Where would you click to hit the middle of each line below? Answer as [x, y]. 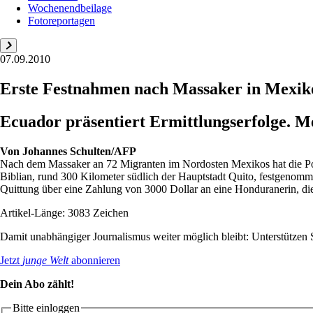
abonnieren [94, 260]
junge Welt [45, 260]
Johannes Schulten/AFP [79, 151]
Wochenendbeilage [70, 8]
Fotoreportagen [61, 20]
